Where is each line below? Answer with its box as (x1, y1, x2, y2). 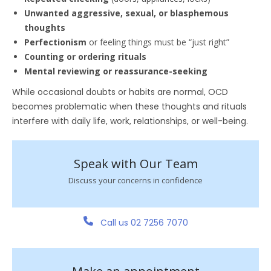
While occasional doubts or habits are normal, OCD (12, 85, 228, 98)
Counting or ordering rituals (24, 50, 146, 62)
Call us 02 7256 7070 (97, 216, 188, 229)
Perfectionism (24, 36, 87, 48)
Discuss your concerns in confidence (68, 174, 203, 186)
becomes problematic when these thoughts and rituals (12, 100, 247, 113)
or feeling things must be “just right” (87, 36, 229, 48)
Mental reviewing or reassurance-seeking (24, 65, 207, 77)
